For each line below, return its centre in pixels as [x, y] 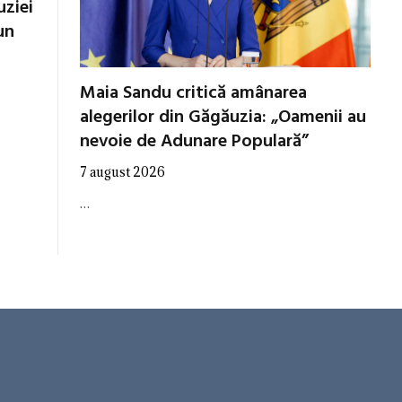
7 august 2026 [122, 172]
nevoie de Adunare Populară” [194, 142]
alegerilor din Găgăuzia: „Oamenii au [223, 118]
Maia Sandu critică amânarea [193, 94]
